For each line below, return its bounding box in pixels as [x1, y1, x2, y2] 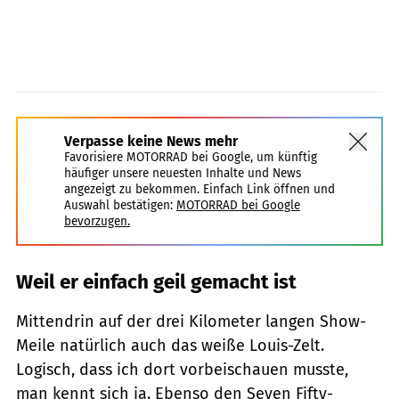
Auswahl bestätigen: [64, 198, 173, 214]
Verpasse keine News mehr [64, 133, 238, 151]
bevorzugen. [64, 214, 130, 230]
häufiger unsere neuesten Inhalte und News [64, 166, 301, 182]
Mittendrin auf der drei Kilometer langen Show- [16, 312, 366, 332]
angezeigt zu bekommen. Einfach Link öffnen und [64, 182, 335, 198]
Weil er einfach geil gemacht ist [16, 270, 297, 295]
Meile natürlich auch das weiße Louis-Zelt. [16, 336, 324, 356]
